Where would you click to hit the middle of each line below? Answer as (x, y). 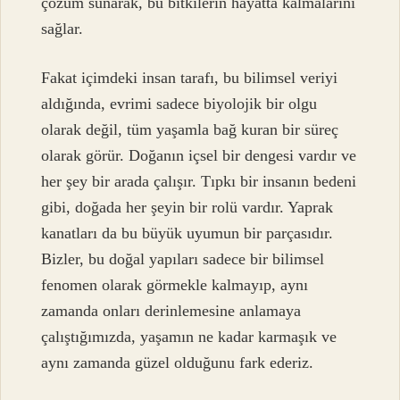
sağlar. (62, 28)
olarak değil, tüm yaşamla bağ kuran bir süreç (190, 130)
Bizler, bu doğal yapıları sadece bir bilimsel (183, 259)
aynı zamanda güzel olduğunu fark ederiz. (178, 363)
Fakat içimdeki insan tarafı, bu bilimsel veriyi (190, 78)
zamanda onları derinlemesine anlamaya (171, 311)
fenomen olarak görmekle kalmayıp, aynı (175, 285)
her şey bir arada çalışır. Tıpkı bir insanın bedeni (199, 182)
